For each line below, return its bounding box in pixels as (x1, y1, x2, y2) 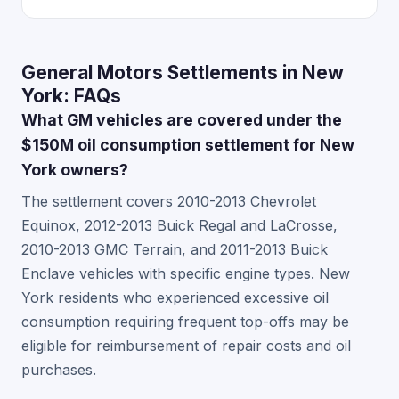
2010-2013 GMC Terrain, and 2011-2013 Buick (21, 240, 328, 258)
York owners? (21, 160, 128, 179)
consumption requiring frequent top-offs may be (21, 313, 349, 330)
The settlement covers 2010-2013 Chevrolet (21, 192, 316, 210)
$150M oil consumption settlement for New (21, 135, 354, 154)
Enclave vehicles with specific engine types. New (21, 265, 350, 282)
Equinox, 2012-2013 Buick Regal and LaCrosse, (21, 216, 338, 234)
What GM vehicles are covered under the (21, 110, 342, 129)
